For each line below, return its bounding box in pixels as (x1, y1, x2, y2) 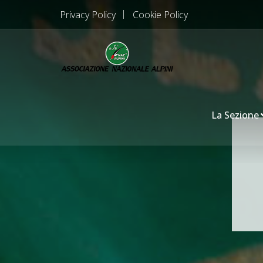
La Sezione (211, 108, 259, 122)
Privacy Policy (60, 8, 116, 21)
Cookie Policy (133, 8, 188, 21)
